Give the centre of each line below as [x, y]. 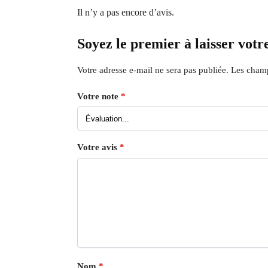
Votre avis [98, 147]
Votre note [99, 96]
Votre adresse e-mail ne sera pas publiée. [153, 70]
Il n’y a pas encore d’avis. [125, 13]
